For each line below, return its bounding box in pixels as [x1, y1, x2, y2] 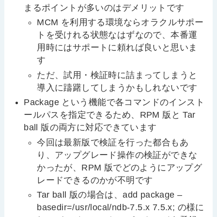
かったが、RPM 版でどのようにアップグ [37, 162, 202, 172]
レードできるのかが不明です [37, 175, 153, 185]
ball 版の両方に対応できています [24, 123, 157, 133]
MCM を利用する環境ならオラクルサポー [37, 17, 204, 28]
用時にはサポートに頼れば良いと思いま [37, 43, 198, 53]
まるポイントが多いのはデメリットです [24, 2, 185, 13]
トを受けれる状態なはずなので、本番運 [37, 30, 198, 40]
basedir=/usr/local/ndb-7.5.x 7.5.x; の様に [37, 202, 204, 213]
